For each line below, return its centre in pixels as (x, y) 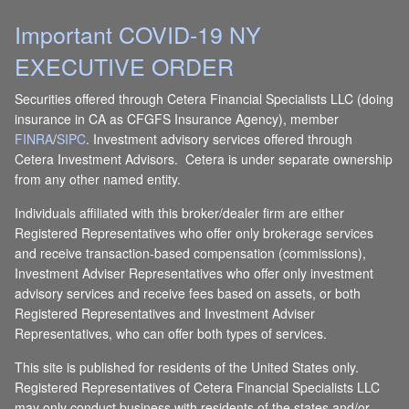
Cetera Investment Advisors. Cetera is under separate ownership (204, 159)
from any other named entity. (98, 179)
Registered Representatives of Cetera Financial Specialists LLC (198, 388)
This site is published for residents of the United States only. (187, 367)
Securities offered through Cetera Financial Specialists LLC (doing (204, 99)
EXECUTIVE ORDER (125, 65)
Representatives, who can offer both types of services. (171, 334)
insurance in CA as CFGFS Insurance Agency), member (177, 119)
